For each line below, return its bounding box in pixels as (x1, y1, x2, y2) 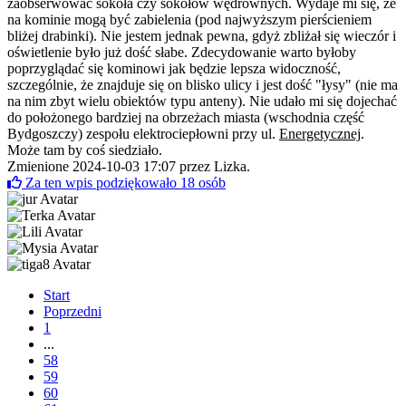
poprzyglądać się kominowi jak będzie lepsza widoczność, (7, 60, 341, 76)
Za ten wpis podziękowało (25, 174, 180, 190)
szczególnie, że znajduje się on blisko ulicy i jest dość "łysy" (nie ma (7, 76, 398, 92)
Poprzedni (43, 303, 101, 319)
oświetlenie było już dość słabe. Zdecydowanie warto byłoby (7, 43, 356, 60)
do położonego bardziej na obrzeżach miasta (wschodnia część (7, 109, 364, 125)
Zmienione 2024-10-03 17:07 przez (7, 158, 214, 174)
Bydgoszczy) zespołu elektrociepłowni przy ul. (7, 125, 279, 141)
